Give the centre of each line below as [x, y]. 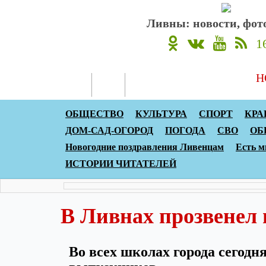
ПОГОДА [185, 130]
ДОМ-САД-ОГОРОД [109, 130]
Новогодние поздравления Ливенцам [145, 147]
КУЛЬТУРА [161, 114]
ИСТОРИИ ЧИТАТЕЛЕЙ [121, 164]
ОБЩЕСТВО [94, 114]
